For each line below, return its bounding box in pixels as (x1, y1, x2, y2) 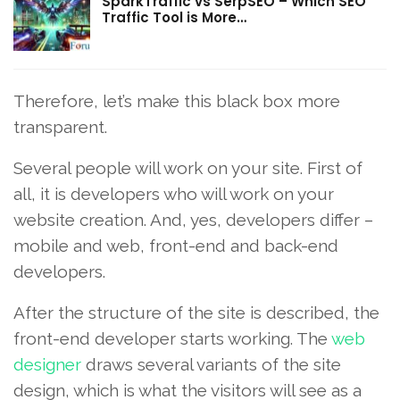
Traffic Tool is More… (102, 8, 246, 28)
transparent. (13, 117, 107, 137)
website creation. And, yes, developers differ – (13, 210, 373, 229)
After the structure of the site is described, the (13, 303, 379, 322)
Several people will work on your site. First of (13, 158, 362, 178)
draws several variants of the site (81, 354, 341, 374)
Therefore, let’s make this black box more (13, 91, 340, 111)
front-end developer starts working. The (13, 329, 331, 348)
